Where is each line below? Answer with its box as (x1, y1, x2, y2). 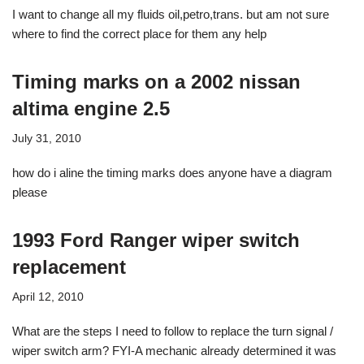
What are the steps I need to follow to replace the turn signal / (12, 323, 333, 338)
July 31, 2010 (12, 132, 81, 145)
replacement (12, 255, 126, 278)
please (12, 184, 47, 199)
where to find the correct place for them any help (12, 26, 266, 41)
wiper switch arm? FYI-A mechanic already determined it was (12, 343, 336, 357)
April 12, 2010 (12, 290, 84, 303)
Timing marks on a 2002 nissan (12, 70, 301, 93)
